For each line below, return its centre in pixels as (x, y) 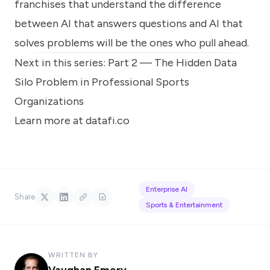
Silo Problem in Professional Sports (102, 82)
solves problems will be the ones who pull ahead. (132, 42)
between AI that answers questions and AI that (129, 23)
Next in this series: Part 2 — (84, 62)
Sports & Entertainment (184, 205)
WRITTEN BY (73, 255)
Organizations (49, 101)
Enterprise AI (167, 189)
